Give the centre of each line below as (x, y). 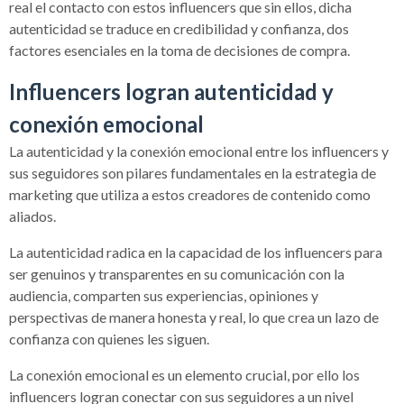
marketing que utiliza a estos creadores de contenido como (190, 194)
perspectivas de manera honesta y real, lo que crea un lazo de (194, 317)
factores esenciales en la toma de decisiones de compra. (179, 50)
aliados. (32, 216)
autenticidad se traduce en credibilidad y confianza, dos (179, 28)
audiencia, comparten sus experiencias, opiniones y (164, 295)
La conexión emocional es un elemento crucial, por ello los (184, 374)
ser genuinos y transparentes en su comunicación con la (177, 273)
